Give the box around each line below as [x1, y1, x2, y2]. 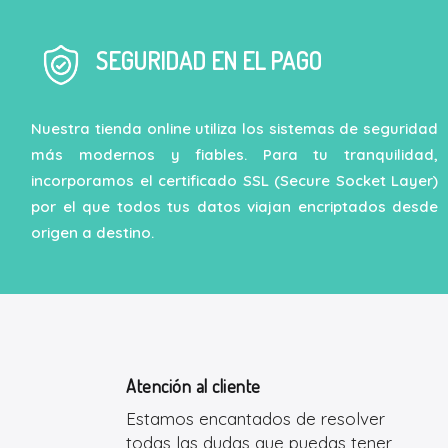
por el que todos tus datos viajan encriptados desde [31, 197, 438, 216]
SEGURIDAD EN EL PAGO [81, 45, 323, 77]
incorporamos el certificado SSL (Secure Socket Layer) [31, 171, 438, 190]
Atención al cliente [126, 375, 261, 398]
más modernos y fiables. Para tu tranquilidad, [31, 145, 438, 164]
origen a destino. [31, 223, 155, 242]
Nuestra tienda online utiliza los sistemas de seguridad [31, 119, 438, 138]
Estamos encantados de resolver [126, 408, 385, 430]
